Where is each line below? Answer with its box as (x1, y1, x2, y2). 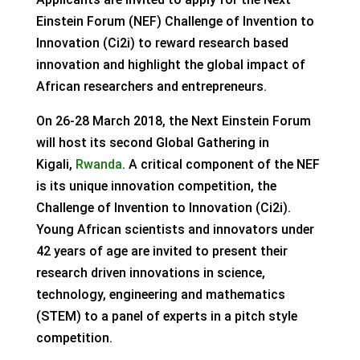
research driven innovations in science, (35, 265, 265, 280)
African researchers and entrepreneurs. (35, 79, 267, 94)
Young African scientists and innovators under (35, 222, 314, 237)
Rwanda (75, 157, 122, 172)
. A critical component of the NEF (121, 157, 320, 172)
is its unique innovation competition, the (35, 178, 276, 194)
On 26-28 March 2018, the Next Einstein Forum (35, 113, 311, 129)
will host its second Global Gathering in (35, 135, 269, 150)
